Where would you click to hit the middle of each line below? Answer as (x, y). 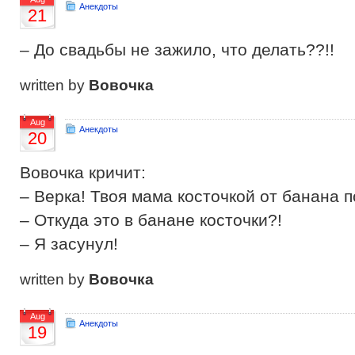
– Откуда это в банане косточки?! (151, 220)
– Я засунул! (69, 244)
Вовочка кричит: (83, 172)
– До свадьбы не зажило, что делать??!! (177, 50)
